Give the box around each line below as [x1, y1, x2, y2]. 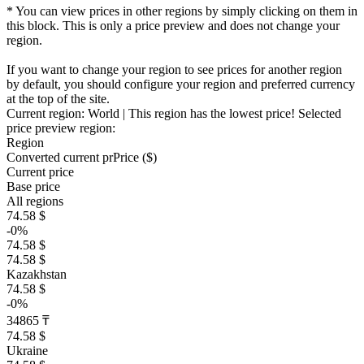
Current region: [6, 106, 88, 120]
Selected [298, 106, 341, 120]
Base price [6, 180, 60, 193]
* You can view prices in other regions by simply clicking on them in [6, 4, 357, 18]
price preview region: [6, 121, 115, 135]
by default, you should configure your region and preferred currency [6, 77, 355, 91]
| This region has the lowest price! [119, 106, 298, 120]
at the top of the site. [6, 92, 110, 106]
